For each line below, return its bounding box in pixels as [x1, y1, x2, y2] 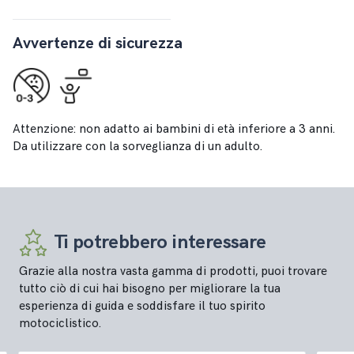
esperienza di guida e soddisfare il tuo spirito [18, 298, 265, 314]
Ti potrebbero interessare [53, 230, 266, 254]
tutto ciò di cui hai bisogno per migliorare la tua [18, 281, 281, 296]
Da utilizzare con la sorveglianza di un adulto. [13, 138, 262, 154]
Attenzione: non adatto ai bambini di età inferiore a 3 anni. [13, 121, 335, 137]
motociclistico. [18, 315, 101, 331]
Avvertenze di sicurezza [13, 33, 183, 53]
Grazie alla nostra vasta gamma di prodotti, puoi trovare [18, 263, 327, 279]
